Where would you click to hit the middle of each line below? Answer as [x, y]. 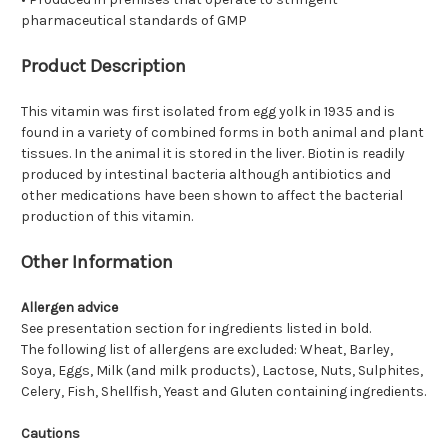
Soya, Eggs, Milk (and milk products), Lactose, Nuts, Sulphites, [222, 371]
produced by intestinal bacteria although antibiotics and [206, 175]
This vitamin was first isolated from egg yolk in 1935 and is [208, 112]
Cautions [50, 434]
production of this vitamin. [107, 217]
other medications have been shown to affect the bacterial [212, 196]
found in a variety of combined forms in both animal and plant [222, 133]
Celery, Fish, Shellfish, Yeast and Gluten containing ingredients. [223, 392]
